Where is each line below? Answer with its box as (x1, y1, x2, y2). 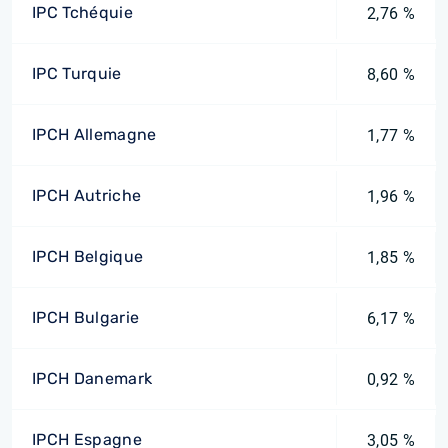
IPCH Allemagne (32, 125, 157, 144)
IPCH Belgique (32, 247, 144, 266)
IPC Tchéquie (32, 3, 133, 22)
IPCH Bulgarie (32, 308, 140, 327)
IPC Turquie (32, 64, 122, 83)
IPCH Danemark (32, 369, 153, 388)
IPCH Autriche (32, 186, 142, 205)
